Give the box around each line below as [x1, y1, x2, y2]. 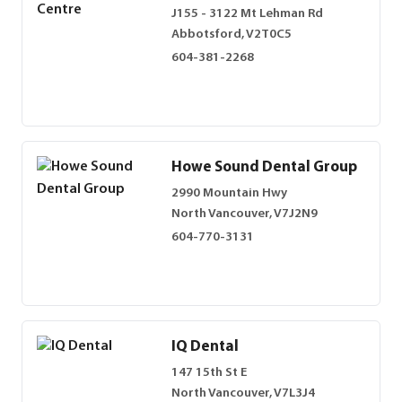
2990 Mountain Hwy [171, 187, 287, 201]
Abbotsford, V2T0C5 [171, 28, 292, 42]
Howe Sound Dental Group [171, 160, 357, 175]
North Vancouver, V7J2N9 [171, 207, 318, 222]
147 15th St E [171, 366, 247, 380]
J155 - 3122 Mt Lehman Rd [171, 7, 323, 22]
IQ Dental [171, 339, 239, 354]
